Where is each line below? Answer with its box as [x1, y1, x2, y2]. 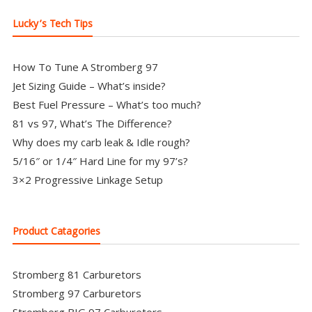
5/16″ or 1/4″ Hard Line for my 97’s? [12, 153, 188, 168]
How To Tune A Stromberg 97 [12, 59, 158, 74]
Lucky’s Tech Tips [12, 16, 93, 33]
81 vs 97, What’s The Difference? [12, 116, 172, 130]
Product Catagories [12, 224, 100, 242]
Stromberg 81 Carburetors [12, 267, 141, 282]
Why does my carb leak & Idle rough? [12, 134, 190, 149]
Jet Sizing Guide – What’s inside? [12, 78, 166, 93]
